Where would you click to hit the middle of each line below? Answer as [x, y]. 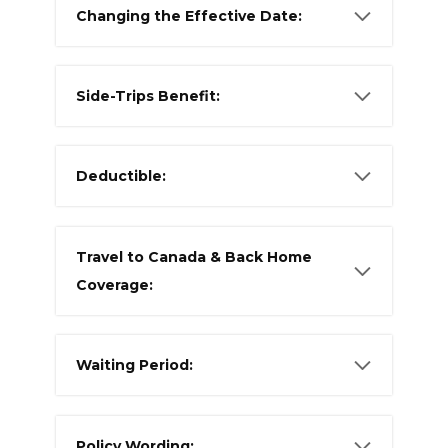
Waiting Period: [134, 365]
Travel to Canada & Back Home [194, 256]
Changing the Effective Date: [189, 15]
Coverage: [114, 284]
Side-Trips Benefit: [148, 96]
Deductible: [121, 176]
